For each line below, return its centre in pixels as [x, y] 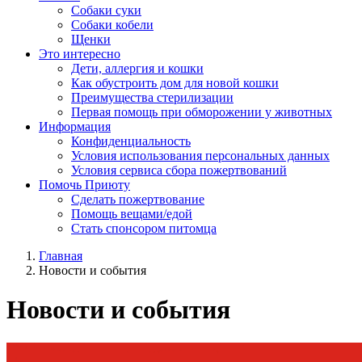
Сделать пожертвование [138, 199]
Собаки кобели [112, 25]
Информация [75, 126]
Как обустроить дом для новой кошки [175, 83]
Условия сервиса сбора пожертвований [179, 170]
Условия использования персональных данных [200, 156]
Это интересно [80, 54]
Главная [61, 256]
